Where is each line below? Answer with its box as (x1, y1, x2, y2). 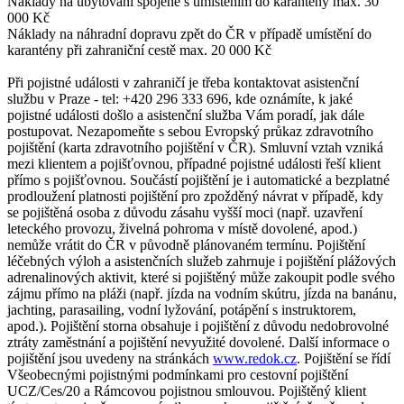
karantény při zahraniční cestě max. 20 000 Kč (7, 41, 271, 58)
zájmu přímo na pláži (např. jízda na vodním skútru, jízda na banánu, (7, 285, 397, 301)
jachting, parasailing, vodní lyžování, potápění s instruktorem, (7, 301, 356, 317)
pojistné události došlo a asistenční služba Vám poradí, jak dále (7, 106, 364, 123)
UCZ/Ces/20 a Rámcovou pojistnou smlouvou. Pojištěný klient (7, 382, 366, 399)
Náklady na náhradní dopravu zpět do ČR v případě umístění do (7, 25, 372, 41)
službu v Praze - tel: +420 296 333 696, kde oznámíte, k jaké (7, 90, 353, 106)
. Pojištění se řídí (297, 350, 390, 366)
